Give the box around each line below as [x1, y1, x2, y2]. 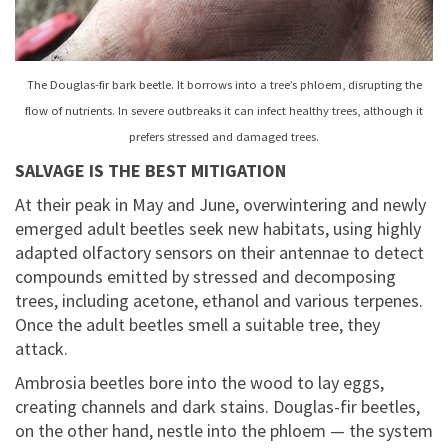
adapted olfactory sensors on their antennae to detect [15, 241, 424, 265]
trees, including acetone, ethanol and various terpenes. [15, 289, 423, 313]
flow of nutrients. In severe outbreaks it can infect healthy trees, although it [25, 103, 423, 119]
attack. [15, 337, 68, 361]
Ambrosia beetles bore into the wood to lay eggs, [15, 371, 384, 395]
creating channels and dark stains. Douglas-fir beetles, [15, 395, 420, 419]
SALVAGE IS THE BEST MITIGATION [15, 159, 286, 183]
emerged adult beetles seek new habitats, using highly [15, 217, 421, 241]
